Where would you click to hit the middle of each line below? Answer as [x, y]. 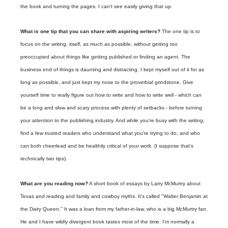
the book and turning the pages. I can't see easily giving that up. [96, 6]
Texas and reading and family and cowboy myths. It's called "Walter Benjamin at [114, 196]
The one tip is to [180, 31]
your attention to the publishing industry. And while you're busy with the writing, [112, 120]
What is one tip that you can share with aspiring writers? [90, 31]
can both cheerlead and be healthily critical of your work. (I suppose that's [107, 146]
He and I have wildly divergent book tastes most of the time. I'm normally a [107, 222]
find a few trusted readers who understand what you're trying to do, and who [110, 133]
